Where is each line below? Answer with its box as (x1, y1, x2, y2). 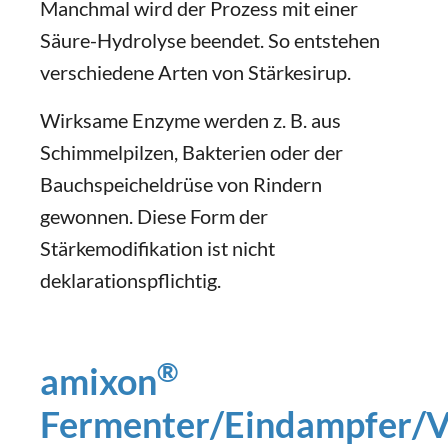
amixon (40, 359, 157, 403)
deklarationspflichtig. (40, 268, 221, 292)
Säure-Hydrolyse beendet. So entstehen (40, 28, 380, 52)
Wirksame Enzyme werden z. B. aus (40, 108, 341, 132)
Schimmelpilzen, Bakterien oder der (40, 140, 343, 164)
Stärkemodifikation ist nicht (40, 236, 275, 260)
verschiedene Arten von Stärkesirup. (40, 60, 351, 84)
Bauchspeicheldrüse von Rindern (40, 172, 322, 196)
